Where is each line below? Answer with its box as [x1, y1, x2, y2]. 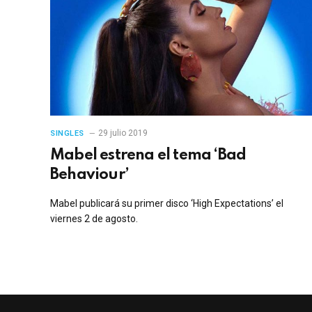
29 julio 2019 [97, 127, 148, 138]
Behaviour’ [50, 166, 129, 182]
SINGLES [50, 128, 84, 138]
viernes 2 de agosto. [50, 212, 138, 224]
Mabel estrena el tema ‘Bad [50, 147, 247, 163]
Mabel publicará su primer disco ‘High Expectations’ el [50, 197, 283, 209]
